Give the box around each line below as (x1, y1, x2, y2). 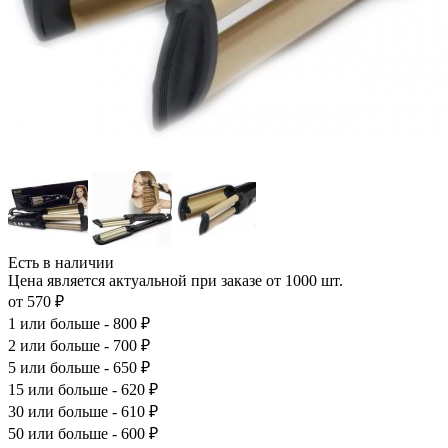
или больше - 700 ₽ (16, 336, 150, 354)
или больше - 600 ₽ (24, 424, 158, 442)
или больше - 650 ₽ (16, 358, 150, 376)
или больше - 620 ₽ (24, 380, 158, 398)
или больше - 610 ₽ (24, 402, 158, 420)
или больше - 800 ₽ (16, 314, 150, 332)
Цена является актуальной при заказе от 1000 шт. (8, 271, 343, 289)
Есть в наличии (8, 253, 114, 271)
